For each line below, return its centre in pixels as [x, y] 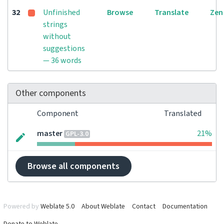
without [57, 36]
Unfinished [61, 12]
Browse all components [73, 166]
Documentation [185, 206]
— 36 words [62, 60]
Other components [51, 93]
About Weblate [103, 206]
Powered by [22, 206]
